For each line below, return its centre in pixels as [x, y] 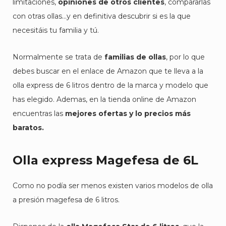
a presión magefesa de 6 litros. [66, 200]
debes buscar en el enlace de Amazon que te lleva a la [108, 71]
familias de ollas [135, 57]
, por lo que [185, 57]
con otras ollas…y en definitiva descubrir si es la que [102, 16]
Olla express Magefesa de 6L [105, 160]
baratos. [28, 128]
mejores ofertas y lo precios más [128, 114]
